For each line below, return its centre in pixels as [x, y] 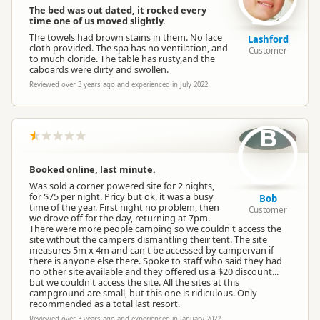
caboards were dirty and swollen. [99, 69]
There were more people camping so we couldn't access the [155, 229]
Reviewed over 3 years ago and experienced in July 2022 [119, 85]
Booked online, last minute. [92, 169]
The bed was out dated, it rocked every [118, 10]
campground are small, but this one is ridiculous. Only [143, 293]
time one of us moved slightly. [97, 21]
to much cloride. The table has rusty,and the [122, 59]
